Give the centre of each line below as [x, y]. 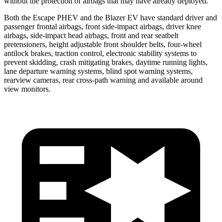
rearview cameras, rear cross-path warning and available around [103, 80]
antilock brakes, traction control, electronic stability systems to [100, 53]
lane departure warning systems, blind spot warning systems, [98, 71]
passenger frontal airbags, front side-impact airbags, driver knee [103, 26]
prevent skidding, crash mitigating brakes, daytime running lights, [106, 62]
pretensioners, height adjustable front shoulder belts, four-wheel [103, 44]
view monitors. [27, 89]
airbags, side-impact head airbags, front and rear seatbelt [91, 35]
